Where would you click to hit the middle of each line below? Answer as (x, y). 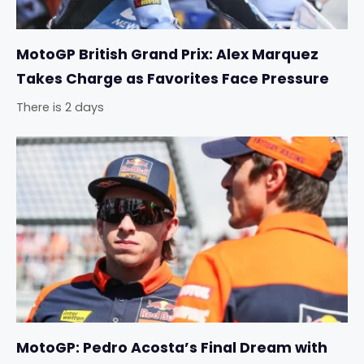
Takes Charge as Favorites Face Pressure (173, 79)
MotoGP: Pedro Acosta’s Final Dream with (172, 348)
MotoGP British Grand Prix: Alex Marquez (167, 55)
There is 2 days (60, 108)
